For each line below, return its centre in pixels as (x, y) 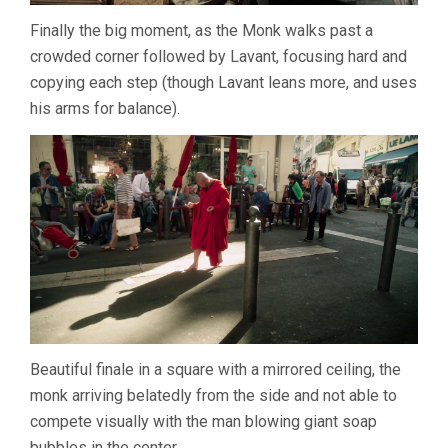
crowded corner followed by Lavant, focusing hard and (218, 57)
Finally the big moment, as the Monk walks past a (201, 31)
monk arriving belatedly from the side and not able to (213, 395)
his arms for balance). (105, 109)
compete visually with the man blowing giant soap (203, 421)
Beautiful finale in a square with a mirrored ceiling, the (215, 369)
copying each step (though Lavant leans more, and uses (223, 83)
